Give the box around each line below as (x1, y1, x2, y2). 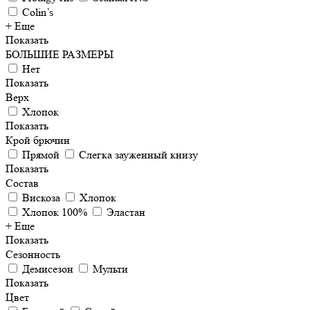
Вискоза (22, 191, 60, 204)
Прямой (22, 148, 60, 161)
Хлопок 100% (22, 206, 87, 219)
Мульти (93, 262, 128, 275)
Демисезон (22, 262, 73, 275)
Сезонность (6, 248, 63, 261)
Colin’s (22, 6, 53, 19)
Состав (6, 176, 42, 190)
